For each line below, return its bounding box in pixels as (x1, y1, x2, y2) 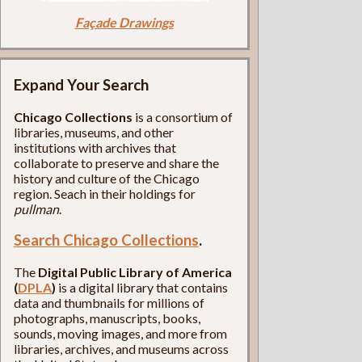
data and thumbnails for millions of (13, 295, 204, 311)
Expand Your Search (13, 75, 149, 94)
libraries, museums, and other (13, 124, 174, 140)
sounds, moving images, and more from (13, 326, 227, 342)
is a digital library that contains (55, 280, 228, 296)
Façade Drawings (74, 14, 174, 30)
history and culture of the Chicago (13, 170, 200, 186)
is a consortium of (132, 108, 233, 124)
